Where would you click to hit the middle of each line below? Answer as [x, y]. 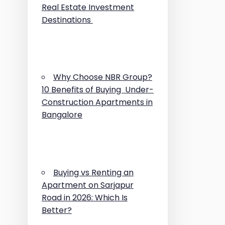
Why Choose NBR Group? [102, 77]
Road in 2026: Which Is [84, 197]
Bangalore [62, 115]
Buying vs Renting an [93, 172]
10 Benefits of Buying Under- [97, 90]
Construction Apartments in [97, 102]
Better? [57, 210]
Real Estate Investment [88, 7]
